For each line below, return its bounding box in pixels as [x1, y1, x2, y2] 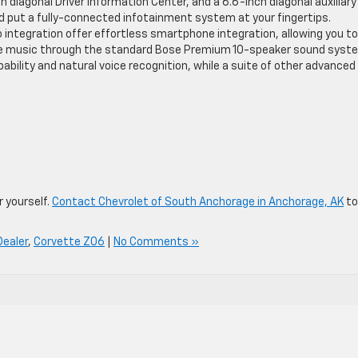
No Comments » [113, 236, 199, 248]
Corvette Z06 [34, 236, 105, 248]
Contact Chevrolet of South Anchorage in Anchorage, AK [52, 196, 344, 208]
